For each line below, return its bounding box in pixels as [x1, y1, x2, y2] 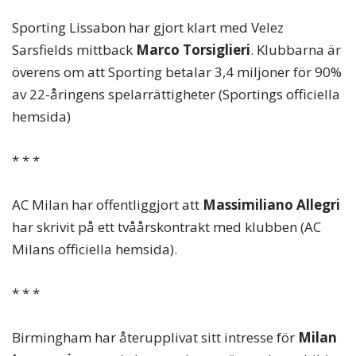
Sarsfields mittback [12, 40, 136, 59]
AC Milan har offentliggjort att [12, 195, 203, 214]
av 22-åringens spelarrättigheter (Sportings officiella [12, 84, 340, 103]
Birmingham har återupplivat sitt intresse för [12, 328, 298, 347]
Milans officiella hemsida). [12, 239, 177, 258]
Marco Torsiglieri [136, 40, 250, 59]
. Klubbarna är [250, 40, 341, 59]
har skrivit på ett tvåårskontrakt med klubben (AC [12, 217, 321, 236]
